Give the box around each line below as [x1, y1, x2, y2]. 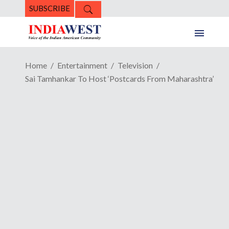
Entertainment [57, 60, 107, 71]
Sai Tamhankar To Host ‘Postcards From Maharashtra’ [25, 74, 214, 84]
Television [118, 60, 153, 71]
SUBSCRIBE [29, 4, 70, 13]
